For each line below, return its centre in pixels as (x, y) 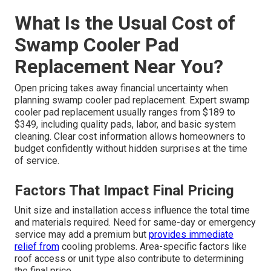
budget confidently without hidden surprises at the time (131, 148)
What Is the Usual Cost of (125, 23)
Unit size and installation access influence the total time (132, 210)
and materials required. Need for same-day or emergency (135, 222)
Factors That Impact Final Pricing (124, 190)
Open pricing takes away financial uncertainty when (121, 88)
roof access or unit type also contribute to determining (129, 258)
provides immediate (191, 234)
